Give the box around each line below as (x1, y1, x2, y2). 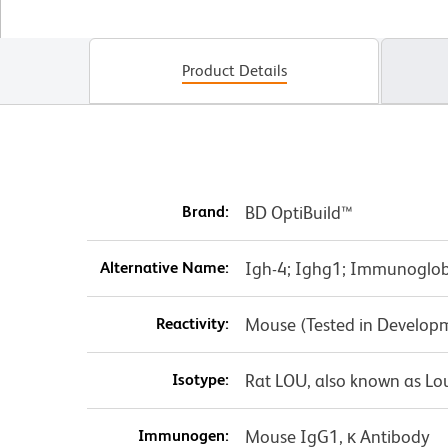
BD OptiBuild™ (244, 202, 353, 224)
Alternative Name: (99, 258, 229, 278)
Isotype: (171, 370, 229, 390)
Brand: (181, 202, 229, 222)
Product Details (181, 61, 287, 81)
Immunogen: (137, 426, 229, 446)
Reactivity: (155, 314, 229, 334)
